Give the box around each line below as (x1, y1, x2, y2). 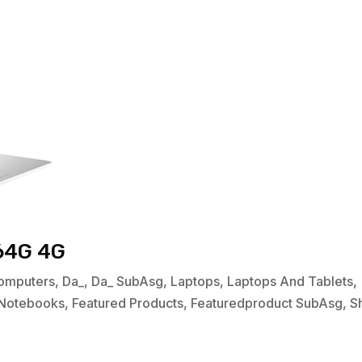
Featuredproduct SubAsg (191, 295, 343, 312)
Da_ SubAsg (91, 273, 164, 290)
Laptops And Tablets (227, 273, 354, 290)
